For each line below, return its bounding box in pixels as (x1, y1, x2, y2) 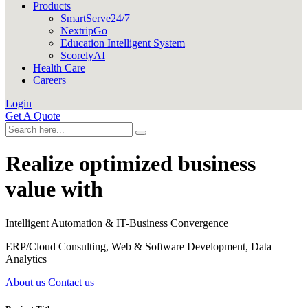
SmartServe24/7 (60, 12, 130, 24)
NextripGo (60, 25, 107, 36)
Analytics (5, 252, 47, 265)
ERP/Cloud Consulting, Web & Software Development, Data (5, 240, 272, 252)
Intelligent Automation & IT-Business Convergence (5, 217, 228, 229)
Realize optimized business (5, 151, 256, 177)
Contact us (48, 276, 94, 288)
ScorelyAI (60, 49, 105, 61)
